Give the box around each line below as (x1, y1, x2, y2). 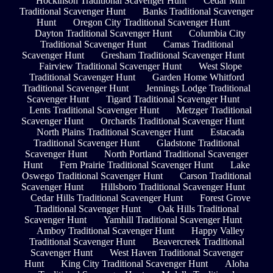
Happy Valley (191, 225, 244, 236)
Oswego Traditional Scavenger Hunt (22, 170, 163, 181)
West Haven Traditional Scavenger (109, 247, 243, 258)
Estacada (210, 126, 244, 137)
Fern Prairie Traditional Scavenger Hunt (60, 159, 213, 170)
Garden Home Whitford (152, 71, 244, 82)
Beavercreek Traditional (152, 236, 244, 247)
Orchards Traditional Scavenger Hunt (101, 115, 244, 126)
